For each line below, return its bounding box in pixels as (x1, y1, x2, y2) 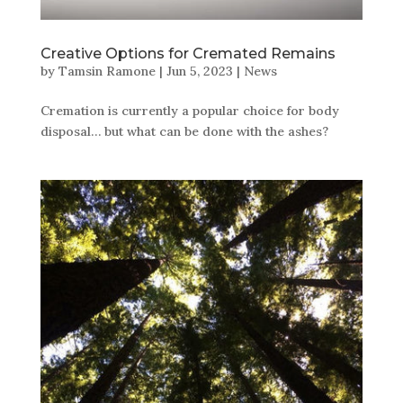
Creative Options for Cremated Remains (40, 44, 336, 62)
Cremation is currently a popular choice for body (40, 102, 339, 119)
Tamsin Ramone (58, 62, 156, 79)
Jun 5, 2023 (166, 62, 233, 79)
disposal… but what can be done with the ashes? (40, 122, 328, 139)
